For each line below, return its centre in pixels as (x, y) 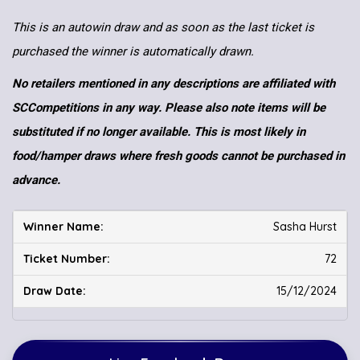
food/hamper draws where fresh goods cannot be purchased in (178, 156)
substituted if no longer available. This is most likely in (159, 132)
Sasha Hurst (305, 227)
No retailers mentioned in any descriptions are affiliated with (174, 84)
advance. (36, 180)
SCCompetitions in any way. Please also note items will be (169, 108)
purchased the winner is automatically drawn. (133, 52)
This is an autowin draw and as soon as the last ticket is (163, 28)
